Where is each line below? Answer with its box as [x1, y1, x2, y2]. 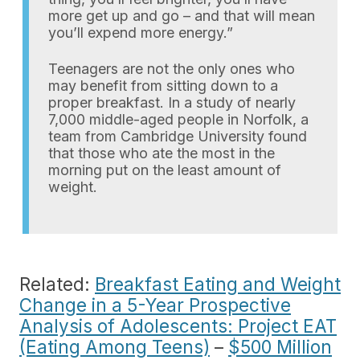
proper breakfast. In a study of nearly [48, 93, 296, 111]
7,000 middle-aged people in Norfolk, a [48, 110, 309, 128]
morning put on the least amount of [48, 161, 281, 178]
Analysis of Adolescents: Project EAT [19, 314, 337, 337]
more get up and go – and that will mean [48, 6, 315, 24]
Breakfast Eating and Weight [95, 272, 341, 295]
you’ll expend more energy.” [48, 23, 233, 41]
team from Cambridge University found [48, 127, 307, 145]
